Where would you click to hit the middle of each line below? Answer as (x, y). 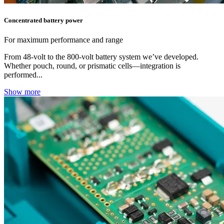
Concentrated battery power (43, 20)
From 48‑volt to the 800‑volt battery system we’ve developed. (101, 56)
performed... (23, 74)
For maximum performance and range (63, 39)
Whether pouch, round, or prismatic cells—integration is (92, 65)
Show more (22, 91)
